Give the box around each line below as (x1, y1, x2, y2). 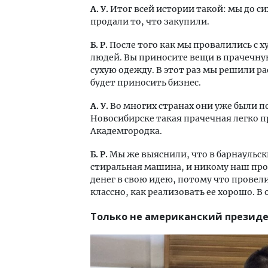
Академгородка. (90, 126, 162, 136)
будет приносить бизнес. (90, 77, 201, 88)
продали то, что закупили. (90, 16, 209, 27)
